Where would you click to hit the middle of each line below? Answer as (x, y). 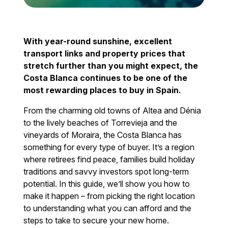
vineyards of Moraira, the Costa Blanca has (103, 135)
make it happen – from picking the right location (109, 196)
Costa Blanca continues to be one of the (106, 78)
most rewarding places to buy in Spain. (103, 90)
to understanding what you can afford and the (108, 208)
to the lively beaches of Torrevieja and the (101, 122)
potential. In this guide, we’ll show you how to (107, 183)
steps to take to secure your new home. (96, 220)
